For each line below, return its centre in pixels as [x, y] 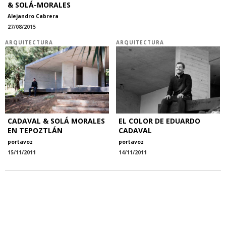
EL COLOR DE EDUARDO [159, 121]
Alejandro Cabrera [33, 16]
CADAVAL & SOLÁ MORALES [56, 121]
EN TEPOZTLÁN [35, 130]
